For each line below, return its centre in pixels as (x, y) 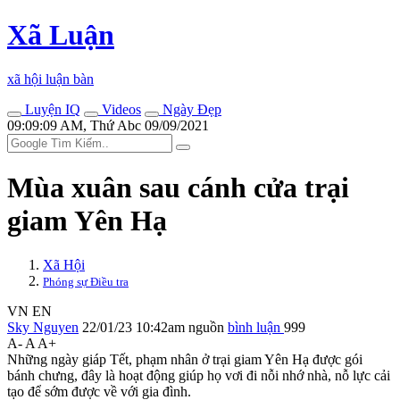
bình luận (256, 327)
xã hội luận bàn (50, 79)
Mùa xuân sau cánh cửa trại (178, 188)
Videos (120, 109)
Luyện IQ (51, 109)
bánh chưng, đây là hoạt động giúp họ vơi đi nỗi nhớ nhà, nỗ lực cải (199, 375)
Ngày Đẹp (190, 109)
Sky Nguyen (43, 327)
